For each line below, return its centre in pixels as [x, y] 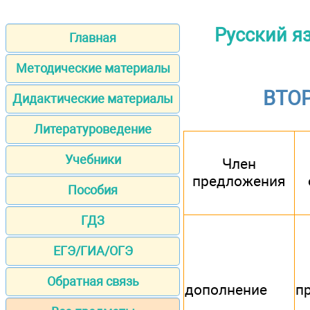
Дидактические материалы [93, 99]
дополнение [226, 290]
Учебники [93, 160]
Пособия [93, 190]
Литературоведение [93, 129]
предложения [239, 181]
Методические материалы [93, 69]
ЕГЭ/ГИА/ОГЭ [93, 251]
